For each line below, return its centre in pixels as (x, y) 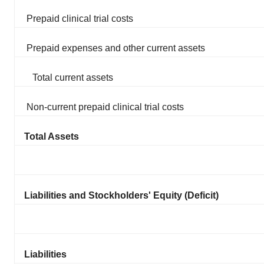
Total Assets (52, 136)
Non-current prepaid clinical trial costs (105, 107)
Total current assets (73, 77)
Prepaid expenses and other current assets (116, 48)
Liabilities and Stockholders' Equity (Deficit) (121, 195)
